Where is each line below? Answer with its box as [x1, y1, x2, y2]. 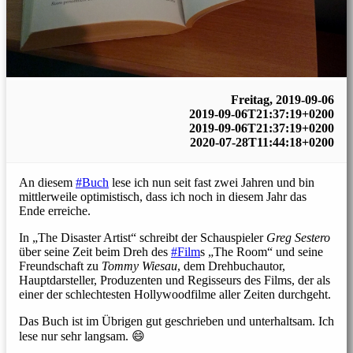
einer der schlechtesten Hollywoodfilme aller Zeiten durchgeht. [19, 287, 331, 301]
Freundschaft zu [19, 258, 102, 273]
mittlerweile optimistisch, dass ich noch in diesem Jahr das [19, 189, 307, 203]
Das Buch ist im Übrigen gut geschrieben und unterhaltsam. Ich [19, 314, 334, 328]
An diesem [19, 175, 76, 189]
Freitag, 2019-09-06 [231, 92, 334, 106]
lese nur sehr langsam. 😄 [19, 329, 145, 343]
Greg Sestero [266, 230, 330, 244]
